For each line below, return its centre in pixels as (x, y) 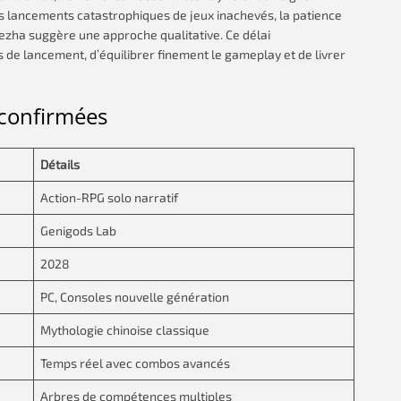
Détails (60, 164)
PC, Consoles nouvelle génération (135, 297)
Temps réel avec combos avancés (135, 363)
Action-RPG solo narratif (109, 197)
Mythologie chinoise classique (125, 330)
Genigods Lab (78, 230)
